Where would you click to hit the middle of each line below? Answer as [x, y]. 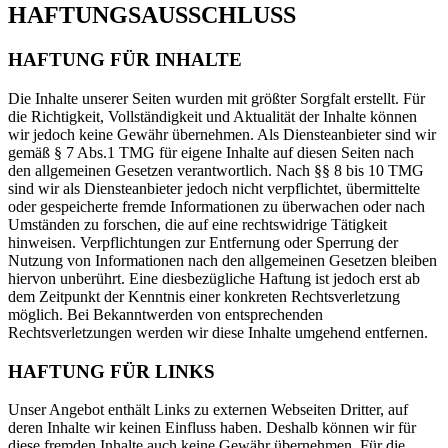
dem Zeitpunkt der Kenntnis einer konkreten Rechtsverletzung [204, 296]
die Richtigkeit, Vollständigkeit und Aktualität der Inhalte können [212, 116]
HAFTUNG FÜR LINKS [111, 371]
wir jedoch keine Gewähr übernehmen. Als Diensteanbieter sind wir [222, 134]
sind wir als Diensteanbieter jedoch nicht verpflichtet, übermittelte [214, 188]
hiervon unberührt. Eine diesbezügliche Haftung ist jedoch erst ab [214, 278]
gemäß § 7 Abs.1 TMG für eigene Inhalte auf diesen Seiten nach [211, 152]
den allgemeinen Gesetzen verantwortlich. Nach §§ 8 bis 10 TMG [216, 170]
